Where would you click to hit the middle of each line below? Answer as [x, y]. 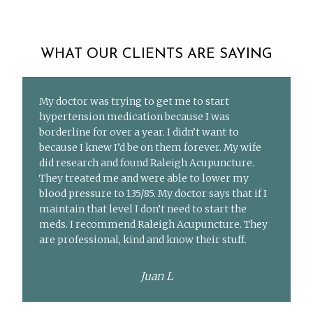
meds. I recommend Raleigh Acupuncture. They [154, 225]
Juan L [156, 276]
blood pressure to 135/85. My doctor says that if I [153, 194]
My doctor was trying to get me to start [134, 102]
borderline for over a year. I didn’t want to [139, 132]
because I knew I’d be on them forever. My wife [151, 148]
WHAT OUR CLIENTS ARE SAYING [156, 55]
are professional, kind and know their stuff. [143, 240]
